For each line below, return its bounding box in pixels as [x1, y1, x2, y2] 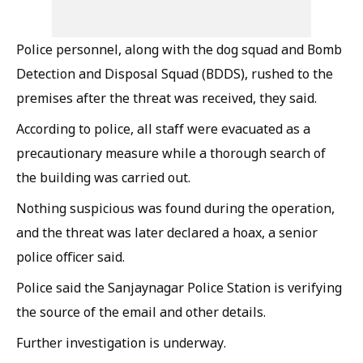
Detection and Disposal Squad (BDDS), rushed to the [16, 64, 333, 83]
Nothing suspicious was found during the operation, [16, 199, 335, 217]
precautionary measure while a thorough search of [16, 143, 326, 162]
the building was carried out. [16, 168, 190, 186]
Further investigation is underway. [16, 333, 226, 352]
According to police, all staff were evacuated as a [16, 119, 310, 138]
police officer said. [16, 247, 125, 266]
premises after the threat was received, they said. [16, 88, 317, 107]
